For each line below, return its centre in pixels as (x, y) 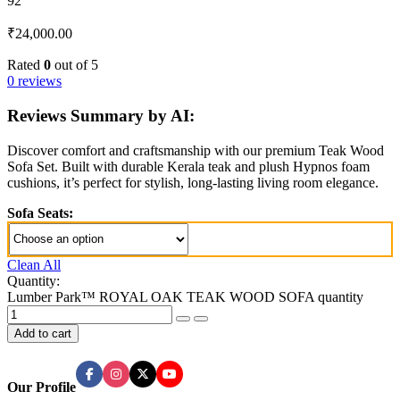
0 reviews (34, 81)
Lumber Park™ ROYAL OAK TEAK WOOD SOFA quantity (185, 296)
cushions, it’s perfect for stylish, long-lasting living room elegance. (193, 182)
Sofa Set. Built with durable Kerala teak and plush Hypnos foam (188, 166)
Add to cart (43, 333)
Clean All (34, 264)
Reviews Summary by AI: (101, 116)
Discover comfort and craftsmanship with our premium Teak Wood (196, 150)
